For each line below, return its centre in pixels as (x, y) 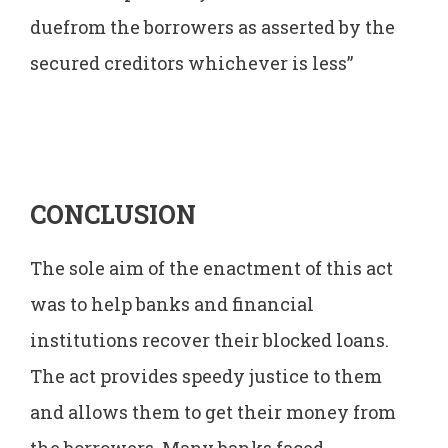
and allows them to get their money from (213, 411)
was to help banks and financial (172, 303)
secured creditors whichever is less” (191, 62)
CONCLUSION (113, 214)
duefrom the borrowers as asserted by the (212, 26)
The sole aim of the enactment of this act (211, 267)
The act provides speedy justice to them (206, 375)
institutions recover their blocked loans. (209, 339)
